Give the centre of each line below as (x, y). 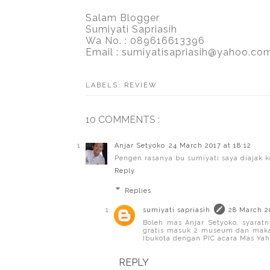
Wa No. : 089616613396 (145, 41)
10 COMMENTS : (123, 120)
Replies (138, 190)
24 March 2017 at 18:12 (210, 146)
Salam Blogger (123, 18)
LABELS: (105, 86)
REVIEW (141, 86)
